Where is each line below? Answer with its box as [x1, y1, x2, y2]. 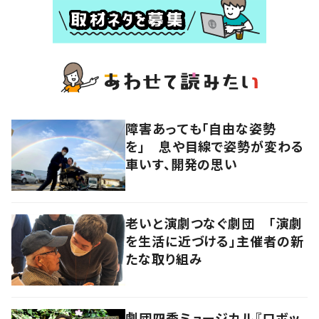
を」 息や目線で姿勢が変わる [125, 137, 304, 156]
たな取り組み [125, 249, 203, 268]
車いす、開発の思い [125, 155, 239, 174]
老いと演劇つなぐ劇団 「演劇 [125, 214, 303, 233]
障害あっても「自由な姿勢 [125, 119, 276, 138]
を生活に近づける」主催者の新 [125, 231, 304, 251]
